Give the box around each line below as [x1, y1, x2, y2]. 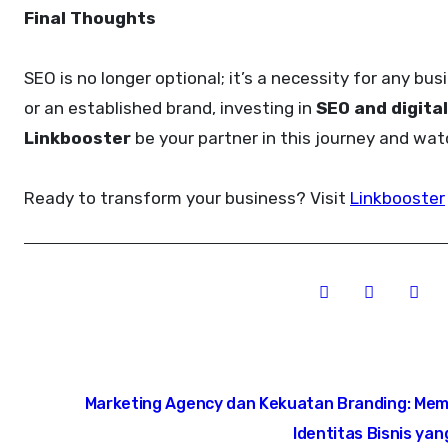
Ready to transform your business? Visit [24, 188, 350, 208]
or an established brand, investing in [24, 98, 316, 118]
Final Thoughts [24, 8, 156, 28]
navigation [23, 400, 184, 432]
